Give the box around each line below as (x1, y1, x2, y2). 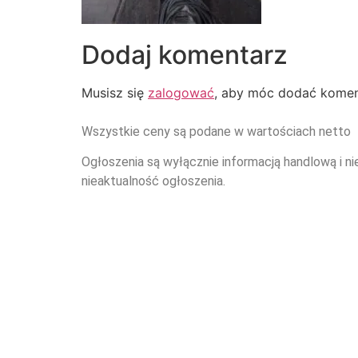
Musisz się (82, 85, 148, 101)
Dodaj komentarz (82, 39, 288, 71)
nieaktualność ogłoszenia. (82, 173, 225, 189)
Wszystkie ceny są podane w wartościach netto (82, 123, 351, 139)
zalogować (148, 85, 214, 101)
